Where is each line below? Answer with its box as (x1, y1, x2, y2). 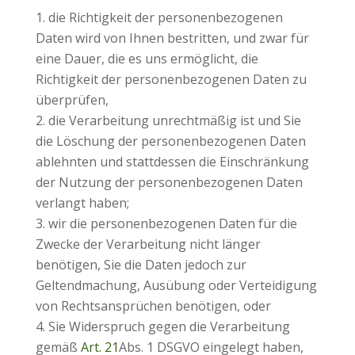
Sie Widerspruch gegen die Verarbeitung (48, 318, 290, 335)
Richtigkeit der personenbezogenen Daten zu (35, 71, 307, 88)
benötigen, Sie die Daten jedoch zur (35, 256, 246, 273)
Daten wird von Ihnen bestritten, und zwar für (35, 29, 309, 47)
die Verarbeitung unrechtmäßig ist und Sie (48, 112, 301, 129)
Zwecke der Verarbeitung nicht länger (35, 235, 261, 253)
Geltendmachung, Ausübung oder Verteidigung (35, 277, 317, 294)
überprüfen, (35, 91, 109, 109)
